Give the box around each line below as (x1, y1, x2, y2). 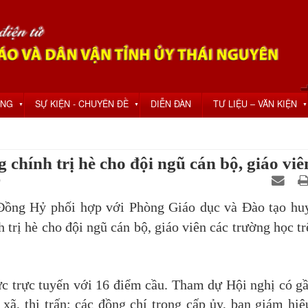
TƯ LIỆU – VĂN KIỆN (213, 98, 297, 110)
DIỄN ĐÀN (151, 98, 191, 110)
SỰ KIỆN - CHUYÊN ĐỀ (35, 98, 129, 110)
